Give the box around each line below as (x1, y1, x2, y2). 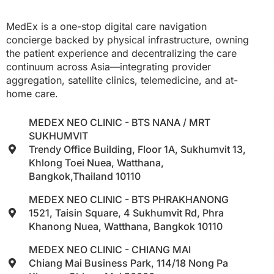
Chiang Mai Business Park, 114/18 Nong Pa (29, 257, 228, 270)
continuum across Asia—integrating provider (6, 61, 211, 73)
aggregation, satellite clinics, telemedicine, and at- (6, 74, 238, 87)
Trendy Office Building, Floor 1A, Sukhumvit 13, (29, 143, 246, 156)
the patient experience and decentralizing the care (6, 47, 237, 60)
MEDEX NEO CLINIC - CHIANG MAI (29, 243, 191, 256)
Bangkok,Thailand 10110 (29, 170, 141, 183)
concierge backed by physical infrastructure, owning (6, 34, 249, 46)
